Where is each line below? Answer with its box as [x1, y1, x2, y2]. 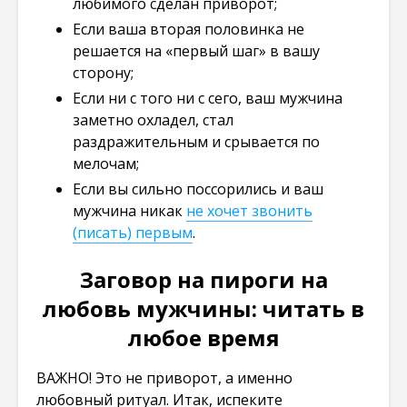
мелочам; [73, 153, 139, 174]
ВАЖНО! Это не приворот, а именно [36, 367, 293, 388]
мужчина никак [73, 200, 186, 221]
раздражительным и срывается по [73, 131, 320, 152]
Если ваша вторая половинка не [73, 18, 304, 39]
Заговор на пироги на [79, 263, 328, 294]
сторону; [73, 62, 134, 83]
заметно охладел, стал [73, 109, 233, 130]
